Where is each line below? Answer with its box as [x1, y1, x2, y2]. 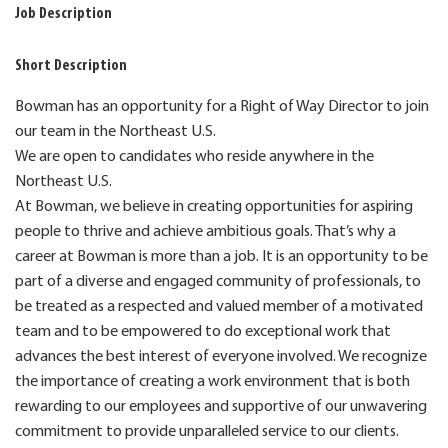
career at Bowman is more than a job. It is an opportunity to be [15, 248, 428, 265]
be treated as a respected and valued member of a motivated [15, 298, 423, 315]
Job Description [15, 5, 112, 22]
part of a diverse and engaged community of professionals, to [15, 273, 421, 290]
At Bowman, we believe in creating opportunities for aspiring [15, 198, 413, 215]
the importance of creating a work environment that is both [15, 373, 410, 390]
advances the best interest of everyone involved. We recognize [15, 348, 427, 365]
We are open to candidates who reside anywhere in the [15, 148, 374, 165]
